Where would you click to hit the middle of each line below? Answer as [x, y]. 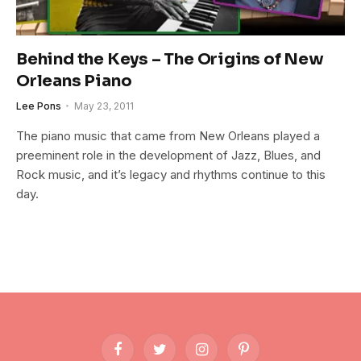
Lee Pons [39, 106]
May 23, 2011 [104, 106]
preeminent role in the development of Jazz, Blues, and [168, 155]
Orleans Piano [74, 81]
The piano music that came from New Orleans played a [168, 135]
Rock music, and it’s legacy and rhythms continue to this [171, 174]
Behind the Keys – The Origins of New [170, 59]
